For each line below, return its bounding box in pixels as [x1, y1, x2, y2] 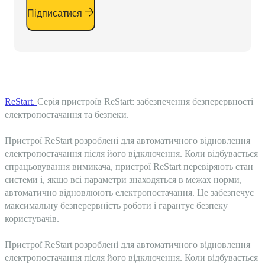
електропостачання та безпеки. [5, 109, 129, 119]
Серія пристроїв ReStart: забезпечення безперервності [37, 96, 253, 106]
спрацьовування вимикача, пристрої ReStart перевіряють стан [5, 161, 253, 172]
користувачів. [5, 214, 59, 224]
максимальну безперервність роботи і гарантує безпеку [5, 201, 228, 211]
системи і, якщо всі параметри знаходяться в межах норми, [5, 174, 242, 185]
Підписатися [27, 8, 82, 18]
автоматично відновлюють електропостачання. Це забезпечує [5, 188, 254, 198]
